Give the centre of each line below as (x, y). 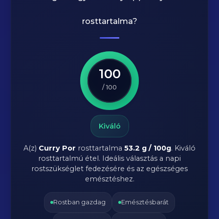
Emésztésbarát (145, 202)
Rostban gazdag (79, 202)
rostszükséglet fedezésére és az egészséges (109, 169)
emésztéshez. (109, 179)
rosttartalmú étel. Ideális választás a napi (109, 158)
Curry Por (57, 148)
